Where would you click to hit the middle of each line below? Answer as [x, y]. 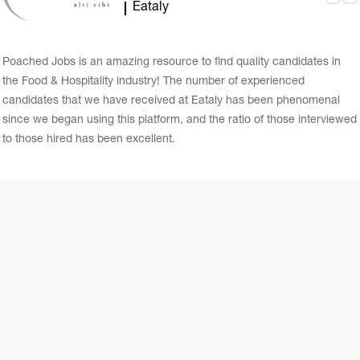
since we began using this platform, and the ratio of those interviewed [180, 121]
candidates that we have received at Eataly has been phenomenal [171, 102]
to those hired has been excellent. [89, 140]
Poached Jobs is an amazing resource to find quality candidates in [172, 63]
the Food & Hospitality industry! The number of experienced [153, 82]
